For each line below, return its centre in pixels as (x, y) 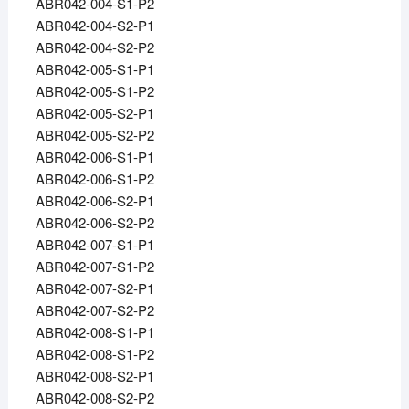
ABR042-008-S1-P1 (94, 332)
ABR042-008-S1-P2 (94, 354)
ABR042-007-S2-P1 (94, 288)
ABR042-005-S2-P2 (94, 135)
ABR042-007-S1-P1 (94, 245)
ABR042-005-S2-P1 (94, 113)
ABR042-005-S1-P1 (94, 69)
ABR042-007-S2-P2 (94, 310)
